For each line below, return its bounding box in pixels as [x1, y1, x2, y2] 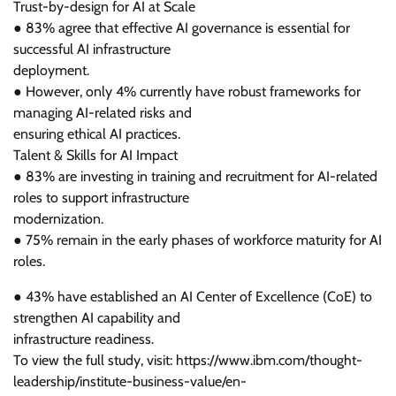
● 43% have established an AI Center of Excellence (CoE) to [13, 288, 372, 305]
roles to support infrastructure [13, 189, 189, 206]
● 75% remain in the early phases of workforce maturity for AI [13, 232, 382, 248]
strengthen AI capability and [13, 309, 180, 326]
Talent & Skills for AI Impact [13, 147, 178, 164]
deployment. [13, 62, 89, 79]
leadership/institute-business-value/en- [13, 373, 247, 390]
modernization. [13, 210, 103, 227]
